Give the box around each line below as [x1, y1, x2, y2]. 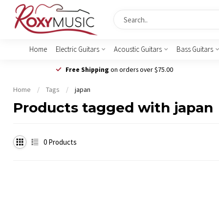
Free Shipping [65, 65, 109, 74]
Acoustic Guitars [113, 44, 162, 54]
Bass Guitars [176, 44, 213, 54]
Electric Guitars [55, 44, 99, 54]
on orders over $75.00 [109, 65, 173, 74]
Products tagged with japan [13, 99, 213, 116]
